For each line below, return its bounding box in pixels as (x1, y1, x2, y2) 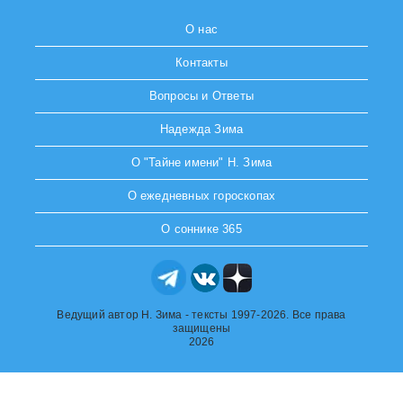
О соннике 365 (161, 222, 242, 237)
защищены (172, 322, 231, 336)
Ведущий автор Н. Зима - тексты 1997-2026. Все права (57, 309, 346, 322)
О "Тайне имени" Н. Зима (130, 156, 273, 170)
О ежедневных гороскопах (127, 189, 276, 203)
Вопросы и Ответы (148, 89, 255, 103)
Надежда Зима (159, 122, 244, 137)
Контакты (175, 56, 228, 70)
